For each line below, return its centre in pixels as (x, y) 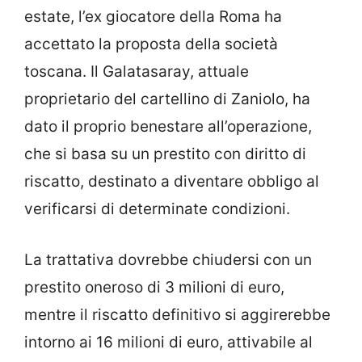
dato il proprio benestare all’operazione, (168, 127)
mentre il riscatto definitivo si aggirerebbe (177, 314)
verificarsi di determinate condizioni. (157, 209)
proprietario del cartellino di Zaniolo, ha (167, 99)
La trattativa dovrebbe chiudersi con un (168, 259)
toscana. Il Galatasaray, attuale (137, 72)
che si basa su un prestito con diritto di (165, 154)
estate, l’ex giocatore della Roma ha (153, 17)
